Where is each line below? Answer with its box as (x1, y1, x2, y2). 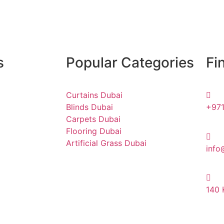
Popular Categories (66, 54, 194, 71)
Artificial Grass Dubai (66, 138, 146, 148)
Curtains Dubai (66, 90, 122, 100)
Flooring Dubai (66, 126, 121, 136)
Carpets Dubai (66, 114, 120, 124)
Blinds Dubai (66, 102, 113, 112)
